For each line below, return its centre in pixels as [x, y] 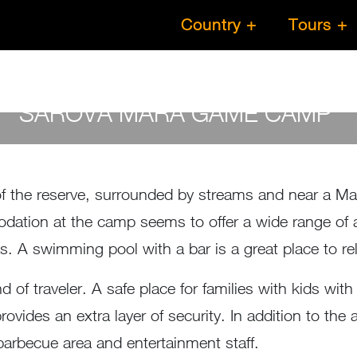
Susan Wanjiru [147, 157]
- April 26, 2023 [229, 157]
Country [211, 25]
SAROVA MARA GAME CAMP [178, 112]
